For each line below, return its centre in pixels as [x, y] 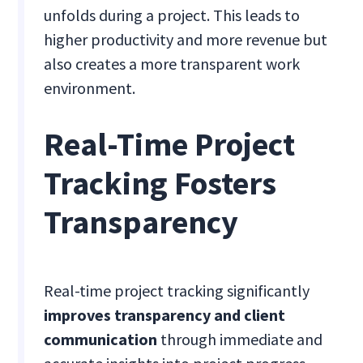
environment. [90, 88]
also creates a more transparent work [172, 64]
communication [101, 340]
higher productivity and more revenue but [186, 40]
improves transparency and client [165, 315]
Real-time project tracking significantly [177, 291]
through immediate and [240, 340]
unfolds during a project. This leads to [172, 15]
